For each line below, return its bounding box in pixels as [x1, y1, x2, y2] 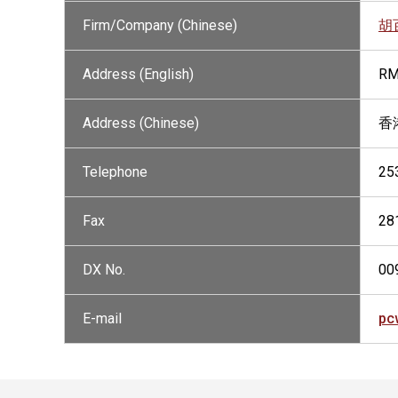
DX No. [83, 261, 125, 278]
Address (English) [83, 66, 194, 83]
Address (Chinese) [83, 115, 199, 131]
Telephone [83, 163, 147, 180]
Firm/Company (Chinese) [83, 17, 237, 34]
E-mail [83, 310, 122, 327]
